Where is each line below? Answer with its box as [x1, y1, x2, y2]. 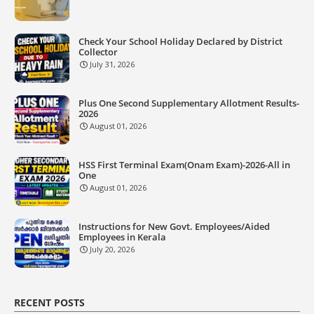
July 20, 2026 [90, 244, 135, 254]
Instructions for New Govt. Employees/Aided [78, 220, 270, 233]
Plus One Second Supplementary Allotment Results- [78, 97, 299, 109]
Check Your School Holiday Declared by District [78, 35, 282, 48]
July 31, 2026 [90, 59, 135, 69]
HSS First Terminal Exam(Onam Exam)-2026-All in [78, 158, 290, 171]
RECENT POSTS [14, 296, 85, 309]
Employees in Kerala [78, 231, 166, 243]
